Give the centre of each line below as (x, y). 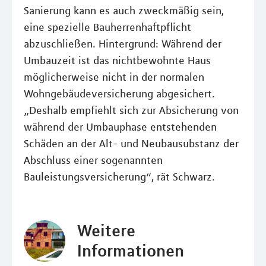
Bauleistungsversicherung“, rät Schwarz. (119, 177)
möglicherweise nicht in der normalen (114, 77)
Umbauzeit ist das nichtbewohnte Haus (117, 61)
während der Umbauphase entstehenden (120, 127)
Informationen (130, 251)
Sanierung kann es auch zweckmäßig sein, (124, 11)
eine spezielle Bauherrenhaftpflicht (107, 28)
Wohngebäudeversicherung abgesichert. (119, 94)
